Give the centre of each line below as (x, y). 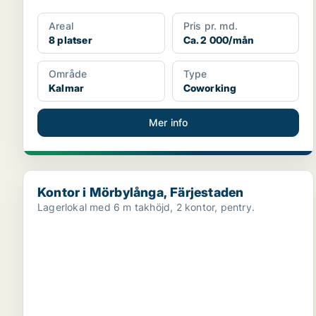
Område (68, 74)
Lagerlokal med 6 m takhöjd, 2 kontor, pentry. (146, 207)
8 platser (71, 40)
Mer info (168, 122)
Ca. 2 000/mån (219, 40)
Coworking (210, 88)
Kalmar (67, 88)
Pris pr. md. (211, 26)
